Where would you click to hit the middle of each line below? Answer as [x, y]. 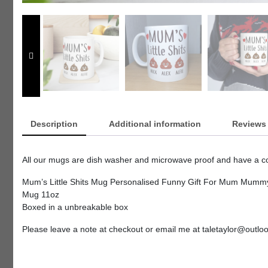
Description [54, 124]
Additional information [155, 124]
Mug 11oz [41, 194]
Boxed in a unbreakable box [75, 207]
